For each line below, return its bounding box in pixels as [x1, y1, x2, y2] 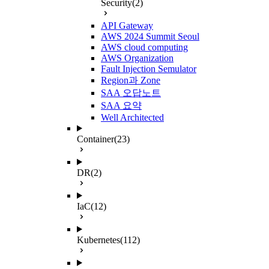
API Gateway [101, 20, 153, 31]
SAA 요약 [101, 100, 142, 110]
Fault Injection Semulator [101, 64, 196, 74]
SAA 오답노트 [101, 88, 161, 98]
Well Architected [101, 112, 164, 122]
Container [77, 134, 114, 144]
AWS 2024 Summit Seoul [101, 31, 199, 41]
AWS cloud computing [101, 42, 188, 52]
